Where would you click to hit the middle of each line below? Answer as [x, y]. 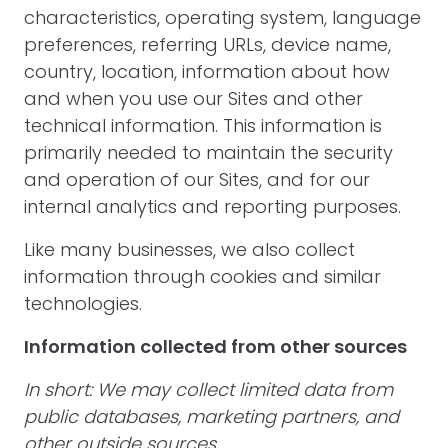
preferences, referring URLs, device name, [207, 44]
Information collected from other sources [215, 346]
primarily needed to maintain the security [208, 152]
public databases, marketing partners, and [211, 416]
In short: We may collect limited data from [208, 389]
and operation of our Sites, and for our [197, 179]
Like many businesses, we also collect [189, 249]
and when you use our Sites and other [193, 98]
